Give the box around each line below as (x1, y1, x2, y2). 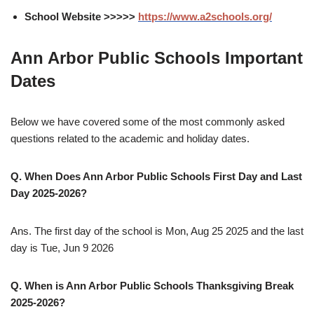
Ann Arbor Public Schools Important (11, 48, 303, 68)
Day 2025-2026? (11, 187, 87, 200)
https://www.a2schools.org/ (138, 11, 272, 23)
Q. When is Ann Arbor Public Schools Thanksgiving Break (11, 280, 294, 292)
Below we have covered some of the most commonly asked (11, 116, 285, 128)
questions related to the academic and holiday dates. (11, 132, 250, 145)
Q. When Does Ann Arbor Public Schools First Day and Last (11, 170, 302, 183)
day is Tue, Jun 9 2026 (11, 242, 114, 254)
